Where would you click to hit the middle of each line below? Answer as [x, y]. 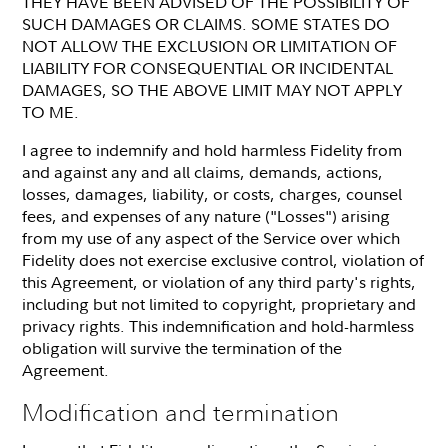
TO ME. [51, 111]
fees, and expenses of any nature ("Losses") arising [206, 215]
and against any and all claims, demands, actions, [203, 171]
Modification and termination [181, 411]
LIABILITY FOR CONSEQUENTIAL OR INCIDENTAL [208, 67]
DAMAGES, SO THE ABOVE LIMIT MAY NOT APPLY [212, 89]
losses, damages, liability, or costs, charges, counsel [212, 193]
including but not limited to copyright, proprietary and [219, 303]
